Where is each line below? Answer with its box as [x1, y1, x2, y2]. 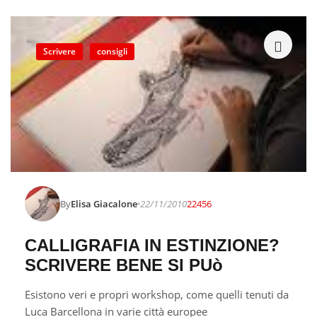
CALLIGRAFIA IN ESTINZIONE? [25, 236, 279, 255]
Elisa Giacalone [71, 197, 137, 210]
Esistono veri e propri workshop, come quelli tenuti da [25, 287, 289, 301]
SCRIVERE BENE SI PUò [25, 255, 223, 275]
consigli [97, 45, 127, 57]
